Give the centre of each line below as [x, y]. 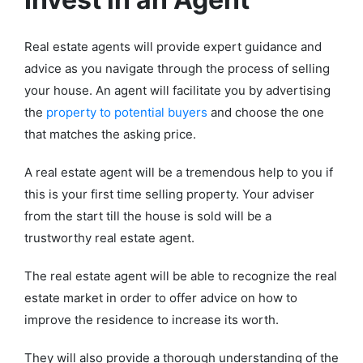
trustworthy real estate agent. [111, 238]
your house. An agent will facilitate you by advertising [177, 91]
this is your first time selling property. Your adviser [169, 194]
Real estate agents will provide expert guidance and [173, 47]
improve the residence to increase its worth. [152, 320]
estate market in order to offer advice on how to [161, 298]
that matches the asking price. [110, 135]
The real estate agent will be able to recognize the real [181, 276]
